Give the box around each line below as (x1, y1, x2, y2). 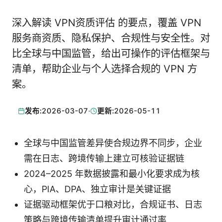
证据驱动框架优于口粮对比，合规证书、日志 (24, 199, 202, 210)
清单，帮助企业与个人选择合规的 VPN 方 (12, 62, 197, 75)
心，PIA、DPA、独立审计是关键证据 (24, 184, 171, 195)
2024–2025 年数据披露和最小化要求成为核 (24, 168, 200, 179)
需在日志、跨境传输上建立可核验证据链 (24, 153, 184, 164)
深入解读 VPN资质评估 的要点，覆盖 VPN (12, 16, 201, 29)
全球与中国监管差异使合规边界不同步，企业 (24, 138, 202, 149)
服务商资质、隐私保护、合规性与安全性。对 (12, 32, 210, 44)
